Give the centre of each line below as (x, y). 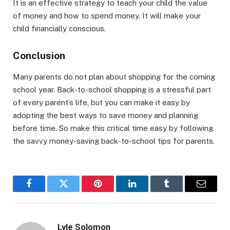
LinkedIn (148, 191)
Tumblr (179, 191)
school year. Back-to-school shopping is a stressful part (112, 89)
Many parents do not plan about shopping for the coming (114, 76)
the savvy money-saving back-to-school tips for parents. (114, 141)
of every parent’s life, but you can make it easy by (101, 102)
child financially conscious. (59, 29)
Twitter (76, 191)
